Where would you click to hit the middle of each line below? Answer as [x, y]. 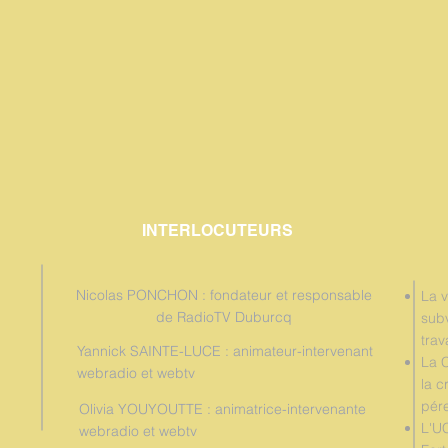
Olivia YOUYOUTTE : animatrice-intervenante [222, 409]
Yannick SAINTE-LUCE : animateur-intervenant [225, 351]
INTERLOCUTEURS [217, 230]
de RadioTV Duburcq [224, 317]
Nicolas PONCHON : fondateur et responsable [224, 295]
